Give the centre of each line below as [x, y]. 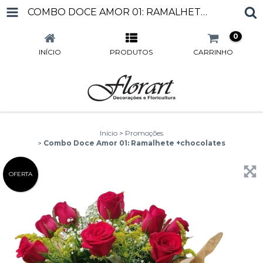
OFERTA [21, 174]
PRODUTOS [131, 52]
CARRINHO [213, 52]
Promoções [144, 133]
